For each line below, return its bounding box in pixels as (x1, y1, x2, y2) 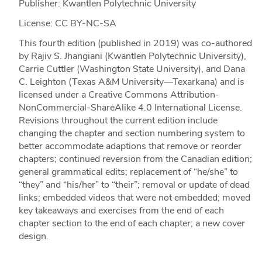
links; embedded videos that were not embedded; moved (18, 191, 250, 204)
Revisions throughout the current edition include (18, 114, 218, 127)
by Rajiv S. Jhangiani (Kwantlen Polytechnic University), (18, 50, 246, 63)
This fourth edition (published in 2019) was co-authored (18, 37, 252, 50)
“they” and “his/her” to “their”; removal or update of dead (18, 178, 250, 191)
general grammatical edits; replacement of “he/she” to (18, 166, 238, 178)
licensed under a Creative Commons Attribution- (18, 88, 219, 101)
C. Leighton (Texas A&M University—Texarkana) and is (18, 75, 244, 88)
